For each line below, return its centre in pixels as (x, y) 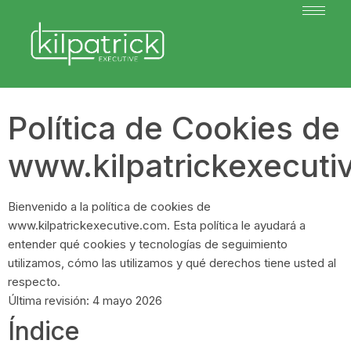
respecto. (34, 281)
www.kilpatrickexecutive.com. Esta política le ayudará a (157, 225)
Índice (43, 331)
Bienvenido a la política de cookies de (109, 206)
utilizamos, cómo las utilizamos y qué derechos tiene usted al (172, 262)
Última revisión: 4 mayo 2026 (85, 300)
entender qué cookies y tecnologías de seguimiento (148, 244)
